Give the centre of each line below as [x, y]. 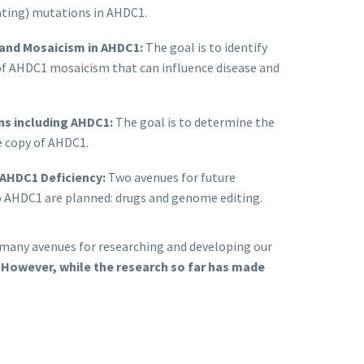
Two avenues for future [171, 177]
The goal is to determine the [194, 122]
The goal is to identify [205, 47]
